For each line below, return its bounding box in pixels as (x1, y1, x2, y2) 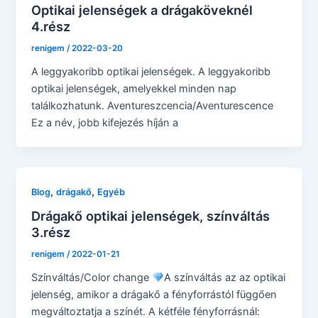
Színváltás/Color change (31, 271, 153, 285)
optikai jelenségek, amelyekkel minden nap (31, 82, 237, 95)
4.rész (31, 18, 71, 34)
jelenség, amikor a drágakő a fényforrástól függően (31, 288, 278, 302)
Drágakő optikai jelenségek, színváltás (31, 208, 270, 224)
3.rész (31, 224, 71, 241)
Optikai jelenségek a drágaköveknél (31, 2, 253, 18)
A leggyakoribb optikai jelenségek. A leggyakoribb (31, 65, 271, 78)
